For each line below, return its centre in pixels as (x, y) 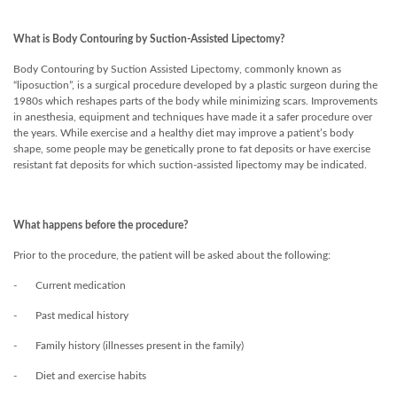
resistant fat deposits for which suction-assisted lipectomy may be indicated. (190, 165)
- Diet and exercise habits (80, 376)
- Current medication (70, 286)
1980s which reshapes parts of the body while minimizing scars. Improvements (195, 101)
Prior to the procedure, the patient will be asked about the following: (172, 256)
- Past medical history (71, 316)
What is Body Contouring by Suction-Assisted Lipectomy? (149, 39)
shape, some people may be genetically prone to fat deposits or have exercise (192, 149)
